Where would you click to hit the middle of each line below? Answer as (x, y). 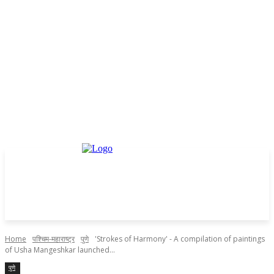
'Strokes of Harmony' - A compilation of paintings (180, 239)
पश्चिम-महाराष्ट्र (54, 239)
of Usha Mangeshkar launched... (60, 250)
